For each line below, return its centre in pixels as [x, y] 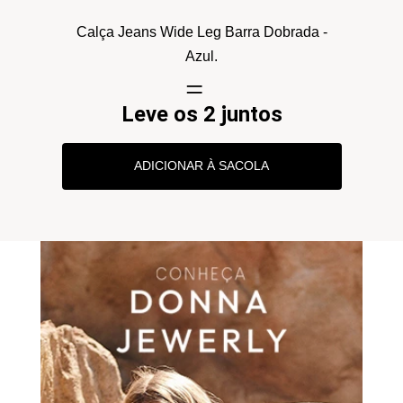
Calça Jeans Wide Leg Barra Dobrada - [201, 31]
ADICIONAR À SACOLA [201, 165]
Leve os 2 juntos [201, 114]
